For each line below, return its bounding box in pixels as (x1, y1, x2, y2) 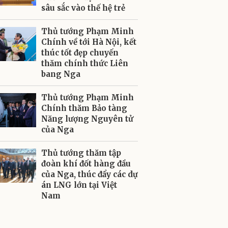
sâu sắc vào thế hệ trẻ (41, 3, 125, 13)
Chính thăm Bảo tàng (41, 103, 127, 113)
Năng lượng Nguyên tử (41, 114, 133, 124)
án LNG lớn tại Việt (41, 180, 117, 190)
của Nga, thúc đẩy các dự (41, 169, 138, 179)
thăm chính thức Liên (41, 59, 128, 68)
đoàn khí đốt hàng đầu (41, 159, 131, 168)
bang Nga (41, 69, 80, 79)
